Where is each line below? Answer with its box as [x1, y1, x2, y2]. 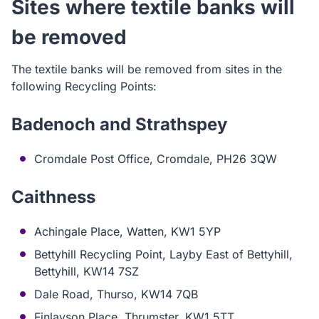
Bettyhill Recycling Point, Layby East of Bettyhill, [34, 247, 293, 261]
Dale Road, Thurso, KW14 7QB [34, 287, 198, 301]
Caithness [11, 187, 95, 207]
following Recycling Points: [11, 79, 157, 93]
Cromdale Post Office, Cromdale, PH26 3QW [34, 152, 277, 166]
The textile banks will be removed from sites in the [11, 62, 282, 76]
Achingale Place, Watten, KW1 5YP [34, 224, 221, 239]
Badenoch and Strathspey [11, 114, 227, 135]
